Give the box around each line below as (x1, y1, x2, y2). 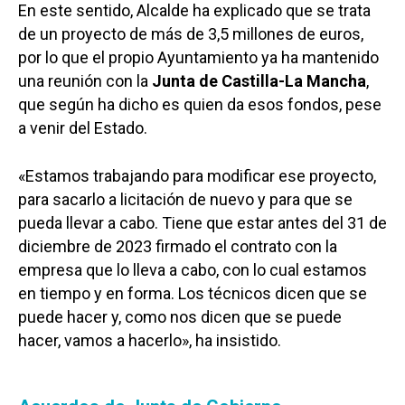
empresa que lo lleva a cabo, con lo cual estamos (18, 260, 367, 280)
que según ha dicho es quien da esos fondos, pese (18, 95, 381, 115)
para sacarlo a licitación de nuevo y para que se (18, 190, 353, 210)
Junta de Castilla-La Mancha (152, 71, 366, 91)
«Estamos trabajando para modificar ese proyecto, (18, 166, 376, 186)
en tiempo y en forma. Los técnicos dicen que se (18, 284, 367, 304)
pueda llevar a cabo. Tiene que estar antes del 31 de (18, 213, 387, 233)
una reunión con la (18, 71, 152, 91)
